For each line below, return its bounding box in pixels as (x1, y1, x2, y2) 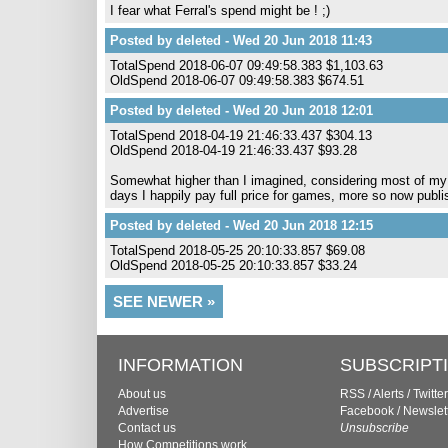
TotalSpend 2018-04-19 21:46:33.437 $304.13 (110, 128, 372, 143)
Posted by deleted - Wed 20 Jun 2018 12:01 (110, 103, 373, 118)
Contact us (118, 421, 176, 435)
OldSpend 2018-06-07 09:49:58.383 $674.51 (110, 73, 364, 88)
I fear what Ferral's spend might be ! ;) (110, 3, 330, 18)
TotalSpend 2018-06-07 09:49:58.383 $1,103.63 (110, 58, 383, 73)
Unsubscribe (340, 421, 409, 435)
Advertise (118, 404, 169, 418)
